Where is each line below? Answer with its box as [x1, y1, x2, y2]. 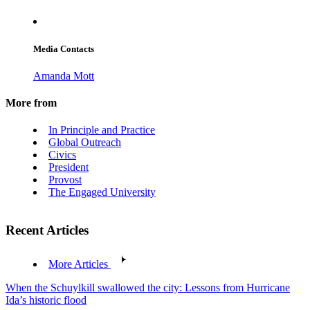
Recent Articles [6, 223, 89, 238]
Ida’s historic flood [6, 293, 86, 306]
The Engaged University [48, 186, 156, 199]
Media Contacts [33, 43, 94, 54]
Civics [48, 149, 76, 161]
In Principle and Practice [48, 124, 155, 136]
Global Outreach [48, 136, 121, 149]
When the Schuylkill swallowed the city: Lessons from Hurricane [6, 281, 290, 293]
